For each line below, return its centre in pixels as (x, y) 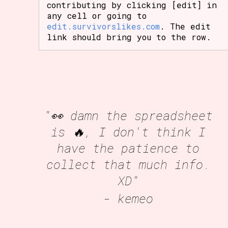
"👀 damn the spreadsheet (129, 115)
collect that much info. (129, 164)
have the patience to (129, 148)
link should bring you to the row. (129, 37)
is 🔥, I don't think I (129, 132)
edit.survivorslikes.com (104, 26)
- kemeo (129, 198)
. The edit (186, 26)
